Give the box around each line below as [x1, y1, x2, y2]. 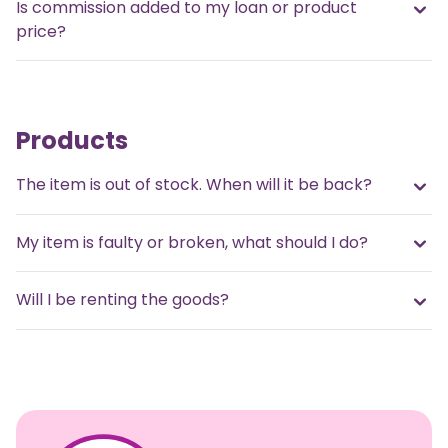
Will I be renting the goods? [16, 288, 229, 312]
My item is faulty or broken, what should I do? [16, 230, 368, 254]
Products [16, 124, 128, 158]
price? [16, 20, 66, 44]
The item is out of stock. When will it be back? [16, 173, 372, 197]
